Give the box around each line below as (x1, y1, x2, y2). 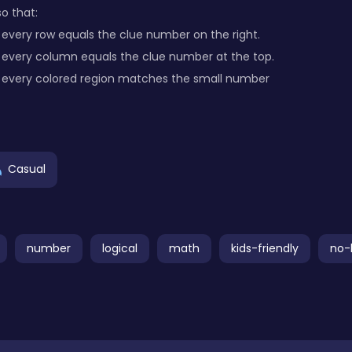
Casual (8, 161, 46, 178)
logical (102, 240, 137, 257)
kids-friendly (231, 240, 299, 257)
